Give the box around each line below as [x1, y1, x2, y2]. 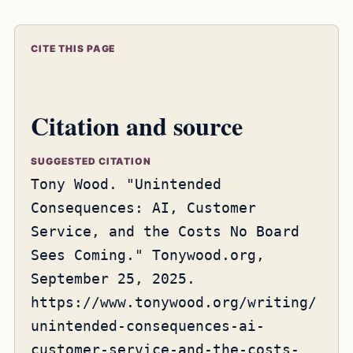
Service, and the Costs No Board [31, 223, 299, 240]
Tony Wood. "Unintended [31, 176, 221, 193]
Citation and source [31, 107, 243, 145]
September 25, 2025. [31, 270, 195, 288]
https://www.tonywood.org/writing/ [31, 294, 317, 311]
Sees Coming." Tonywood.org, [31, 247, 265, 264]
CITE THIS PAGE [31, 43, 116, 55]
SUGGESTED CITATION [31, 155, 152, 168]
